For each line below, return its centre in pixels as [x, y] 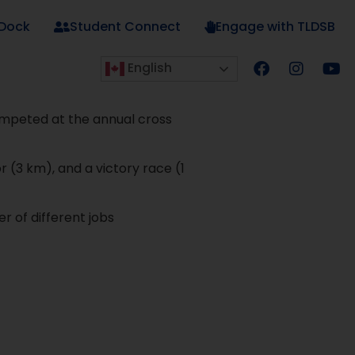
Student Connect [125, 27]
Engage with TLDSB [275, 27]
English [148, 68]
